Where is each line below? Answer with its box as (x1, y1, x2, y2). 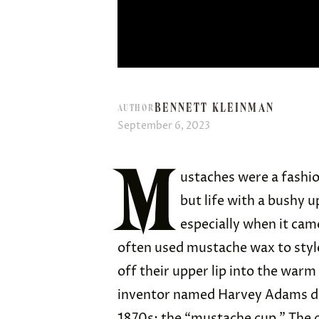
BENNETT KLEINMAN (154, 100, 275, 115)
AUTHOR (117, 102, 155, 114)
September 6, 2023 (117, 119, 210, 132)
